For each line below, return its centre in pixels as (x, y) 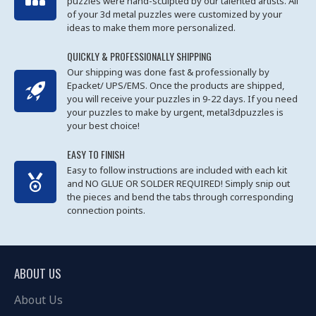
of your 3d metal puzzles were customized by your (175, 14)
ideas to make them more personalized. (151, 28)
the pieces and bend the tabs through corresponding (180, 197)
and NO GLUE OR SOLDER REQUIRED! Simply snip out (178, 183)
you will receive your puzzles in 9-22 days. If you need (182, 99)
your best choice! (103, 126)
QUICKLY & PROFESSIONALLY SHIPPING (139, 56)
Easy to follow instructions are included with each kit (177, 170)
